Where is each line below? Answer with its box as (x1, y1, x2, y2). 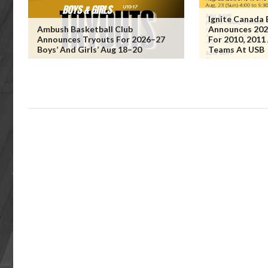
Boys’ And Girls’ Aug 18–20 (37, 44, 142, 54)
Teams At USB (208, 44, 264, 54)
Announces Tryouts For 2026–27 (37, 34, 165, 44)
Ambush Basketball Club (37, 24, 133, 34)
